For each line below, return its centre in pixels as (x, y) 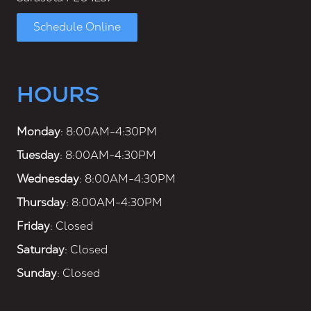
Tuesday (38, 155)
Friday (33, 226)
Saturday (41, 249)
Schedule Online (77, 27)
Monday (39, 131)
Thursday (41, 202)
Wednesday (48, 178)
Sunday (37, 273)
